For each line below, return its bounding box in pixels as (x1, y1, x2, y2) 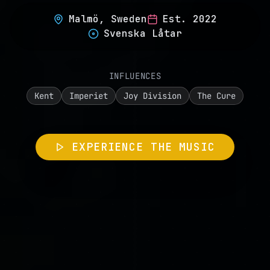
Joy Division (124, 90, 181, 101)
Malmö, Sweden (69, 13, 147, 25)
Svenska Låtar (104, 27, 182, 40)
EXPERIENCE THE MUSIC (72, 140, 215, 154)
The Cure (197, 90, 236, 101)
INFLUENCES (108, 71, 162, 81)
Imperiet (69, 90, 108, 101)
